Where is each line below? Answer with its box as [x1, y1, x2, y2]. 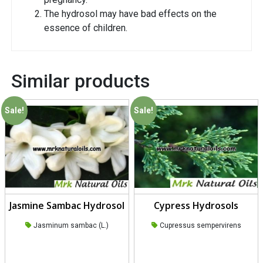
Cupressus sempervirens [157, 221, 241, 230]
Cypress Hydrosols [154, 199, 238, 213]
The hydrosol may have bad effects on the [44, 8, 217, 20]
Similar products [11, 70, 150, 93]
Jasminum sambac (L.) [32, 221, 109, 230]
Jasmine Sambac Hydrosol [9, 199, 124, 213]
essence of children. [44, 22, 127, 34]
